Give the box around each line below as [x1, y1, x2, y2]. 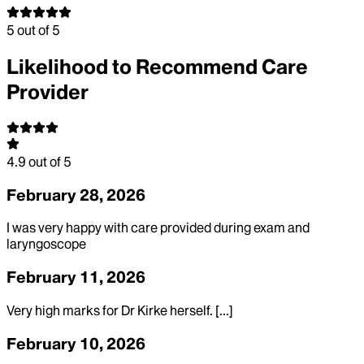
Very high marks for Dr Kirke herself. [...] [6, 301, 233, 318]
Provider [6, 80, 89, 106]
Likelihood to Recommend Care [6, 54, 308, 80]
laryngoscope [6, 236, 86, 253]
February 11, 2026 [6, 267, 145, 288]
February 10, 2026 [6, 333, 145, 353]
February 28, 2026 [6, 184, 145, 205]
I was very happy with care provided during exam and [6, 219, 310, 236]
